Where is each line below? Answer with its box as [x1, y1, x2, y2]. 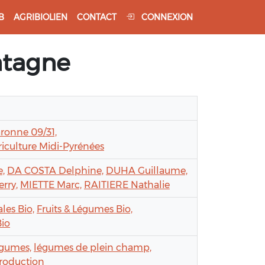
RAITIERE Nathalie [84, 179, 170, 191]
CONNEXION [139, 11, 193, 22]
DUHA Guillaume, [106, 165, 188, 177]
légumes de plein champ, [34, 242, 151, 254]
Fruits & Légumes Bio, [37, 203, 132, 215]
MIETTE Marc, [20, 179, 82, 191]
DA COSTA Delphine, [7, 165, 104, 177]
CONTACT [77, 11, 117, 22]
